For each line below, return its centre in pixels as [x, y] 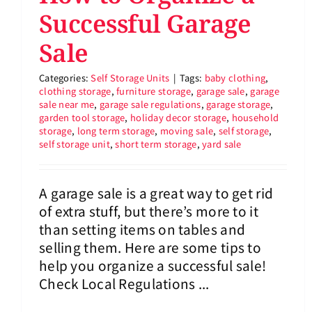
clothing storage [75, 91]
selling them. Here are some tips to [150, 247]
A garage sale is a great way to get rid [156, 192]
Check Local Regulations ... [124, 283]
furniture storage [154, 91]
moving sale [187, 130]
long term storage [116, 130]
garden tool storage [82, 117]
